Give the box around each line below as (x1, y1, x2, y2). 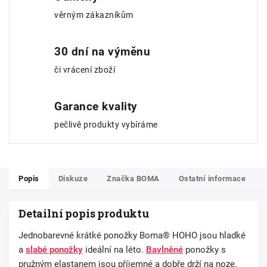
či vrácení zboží (54, 64, 115, 75)
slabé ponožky (26, 244, 83, 255)
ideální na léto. (83, 244, 146, 255)
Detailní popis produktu (18, 206, 149, 221)
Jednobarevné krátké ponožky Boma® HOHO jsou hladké (18, 229, 246, 241)
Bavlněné (146, 244, 183, 255)
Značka (107, 173, 134, 183)
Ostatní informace (178, 173, 246, 183)
